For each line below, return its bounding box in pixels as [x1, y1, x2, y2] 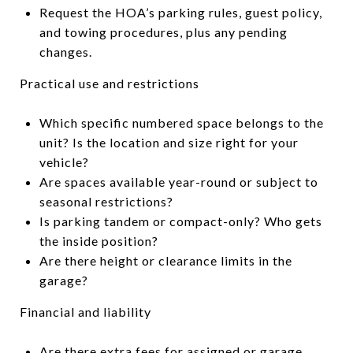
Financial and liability [20, 303, 151, 319]
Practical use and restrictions [20, 75, 199, 91]
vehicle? [39, 154, 89, 169]
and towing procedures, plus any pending [39, 24, 288, 39]
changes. [39, 43, 92, 59]
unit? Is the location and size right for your [39, 134, 299, 150]
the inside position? [39, 232, 158, 248]
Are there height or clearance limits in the [39, 252, 292, 268]
